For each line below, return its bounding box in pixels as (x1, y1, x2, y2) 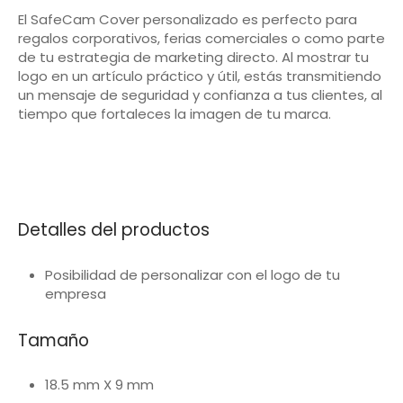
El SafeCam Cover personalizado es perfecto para (18, 9, 357, 29)
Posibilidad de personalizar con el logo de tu (45, 264, 340, 284)
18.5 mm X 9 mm (45, 375, 154, 395)
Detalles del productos (18, 217, 210, 242)
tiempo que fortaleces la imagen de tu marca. (18, 103, 331, 123)
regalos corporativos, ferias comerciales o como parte (18, 28, 385, 48)
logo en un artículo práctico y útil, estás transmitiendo (18, 66, 381, 85)
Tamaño (18, 327, 89, 353)
